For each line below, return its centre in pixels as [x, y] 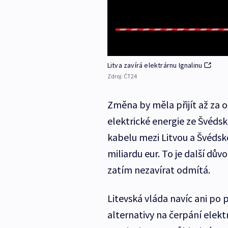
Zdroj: [115, 76]
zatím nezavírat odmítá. [159, 170]
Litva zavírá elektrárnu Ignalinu [155, 65]
